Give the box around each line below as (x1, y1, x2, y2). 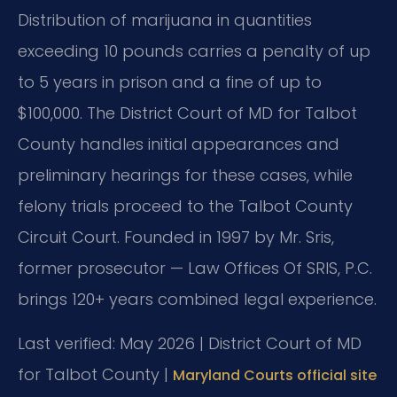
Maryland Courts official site (173, 364, 377, 385)
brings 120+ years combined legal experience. (18, 288, 377, 311)
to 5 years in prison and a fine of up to (18, 71, 322, 94)
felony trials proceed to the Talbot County (18, 195, 353, 218)
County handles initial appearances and (18, 133, 339, 156)
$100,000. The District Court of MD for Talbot (18, 102, 357, 125)
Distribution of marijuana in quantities (18, 9, 312, 32)
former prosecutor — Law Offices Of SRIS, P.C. (18, 257, 372, 280)
